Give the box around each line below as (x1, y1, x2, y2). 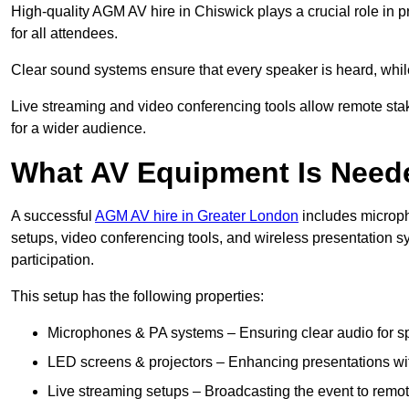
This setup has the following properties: (11, 288, 264, 305)
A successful (11, 208, 95, 225)
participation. (11, 252, 94, 268)
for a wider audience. (11, 121, 146, 137)
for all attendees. (11, 26, 118, 42)
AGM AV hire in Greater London (95, 208, 299, 225)
